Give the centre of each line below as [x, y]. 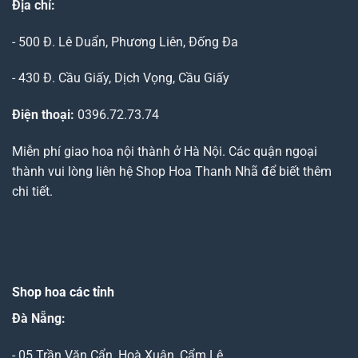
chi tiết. [32, 192]
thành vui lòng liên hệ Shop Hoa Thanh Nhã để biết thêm [172, 172]
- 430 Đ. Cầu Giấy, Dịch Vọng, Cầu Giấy [121, 78]
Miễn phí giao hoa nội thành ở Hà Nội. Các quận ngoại [165, 152]
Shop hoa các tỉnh [63, 292]
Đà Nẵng [37, 318]
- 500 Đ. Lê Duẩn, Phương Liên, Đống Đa [125, 42]
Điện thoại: [43, 115]
